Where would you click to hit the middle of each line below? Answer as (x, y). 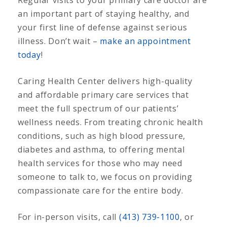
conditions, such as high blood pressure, (102, 136)
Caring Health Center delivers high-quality (105, 81)
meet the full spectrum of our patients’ (98, 108)
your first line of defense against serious (103, 27)
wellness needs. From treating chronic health (110, 122)
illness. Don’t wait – (59, 41)
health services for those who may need (100, 163)
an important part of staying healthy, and (104, 13)
